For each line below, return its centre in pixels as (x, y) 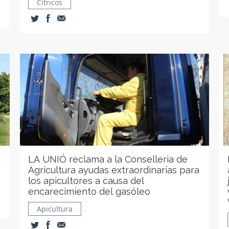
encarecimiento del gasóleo (89, 191)
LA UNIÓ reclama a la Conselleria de (108, 159)
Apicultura (55, 209)
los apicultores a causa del (86, 181)
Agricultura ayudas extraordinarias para (114, 170)
